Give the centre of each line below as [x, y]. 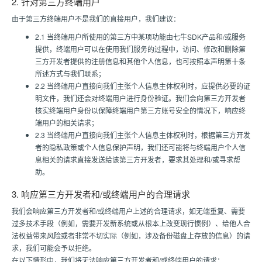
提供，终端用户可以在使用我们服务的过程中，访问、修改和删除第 [140, 49]
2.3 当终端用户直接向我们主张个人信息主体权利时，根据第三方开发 [143, 135]
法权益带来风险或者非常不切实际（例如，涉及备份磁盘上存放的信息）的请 [131, 235]
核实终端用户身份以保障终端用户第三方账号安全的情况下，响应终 [140, 110]
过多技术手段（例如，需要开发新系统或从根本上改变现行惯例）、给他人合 [131, 223]
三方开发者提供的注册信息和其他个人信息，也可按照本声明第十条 [140, 61]
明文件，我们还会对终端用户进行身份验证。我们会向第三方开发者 [140, 98]
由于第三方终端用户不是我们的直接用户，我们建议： [96, 18]
